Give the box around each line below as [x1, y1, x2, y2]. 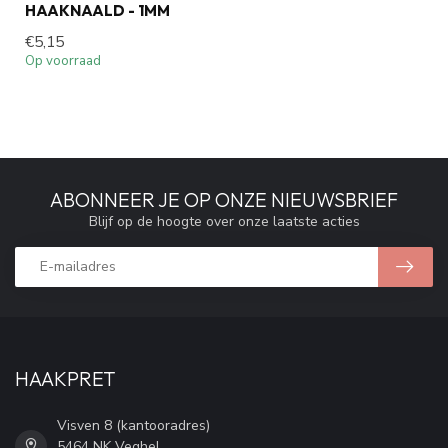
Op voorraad [25, 51, 101, 70]
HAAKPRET [15, 365, 116, 391]
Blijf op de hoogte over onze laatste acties [88, 211, 360, 231]
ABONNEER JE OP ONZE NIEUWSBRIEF [50, 186, 398, 212]
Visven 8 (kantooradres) [57, 415, 210, 435]
